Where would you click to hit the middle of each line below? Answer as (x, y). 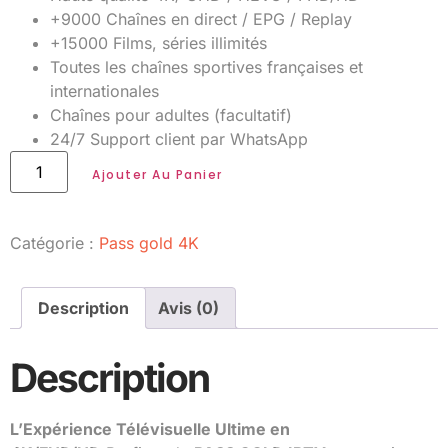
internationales (104, 91)
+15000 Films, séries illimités (158, 43)
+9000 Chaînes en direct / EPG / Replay (201, 19)
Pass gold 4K (149, 243)
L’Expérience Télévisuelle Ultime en (150, 429)
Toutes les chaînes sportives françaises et (206, 67)
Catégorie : (54, 243)
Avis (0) (188, 308)
